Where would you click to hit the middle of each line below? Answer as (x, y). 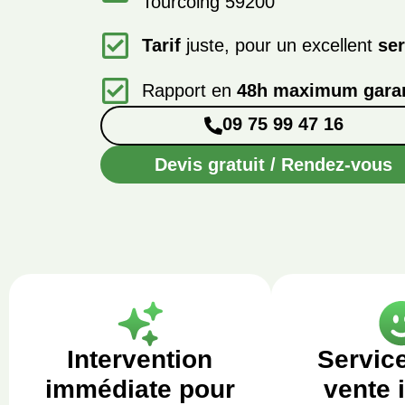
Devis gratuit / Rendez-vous (274, 165)
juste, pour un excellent (280, 45)
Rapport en (190, 90)
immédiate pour (140, 389)
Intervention (140, 359)
